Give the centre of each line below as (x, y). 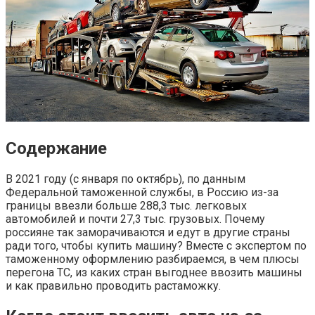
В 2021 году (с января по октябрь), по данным (126, 179)
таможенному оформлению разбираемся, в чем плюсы (153, 259)
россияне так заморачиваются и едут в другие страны (148, 232)
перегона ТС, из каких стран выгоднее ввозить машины (154, 272)
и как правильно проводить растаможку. (113, 285)
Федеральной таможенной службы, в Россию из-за (142, 192)
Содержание (56, 148)
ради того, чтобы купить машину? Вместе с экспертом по (156, 245)
